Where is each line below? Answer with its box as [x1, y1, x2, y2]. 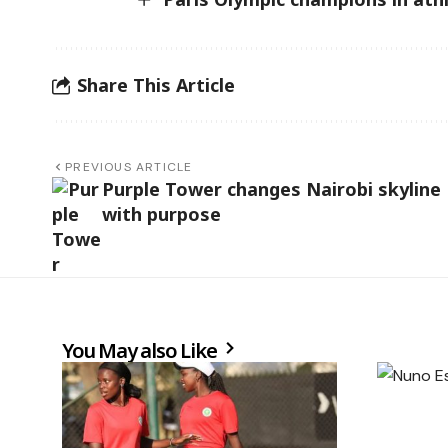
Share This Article [77, 72, 235, 97]
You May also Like [62, 337, 221, 365]
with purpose [102, 202, 221, 227]
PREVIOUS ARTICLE [65, 159, 193, 176]
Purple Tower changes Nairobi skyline [102, 177, 441, 202]
